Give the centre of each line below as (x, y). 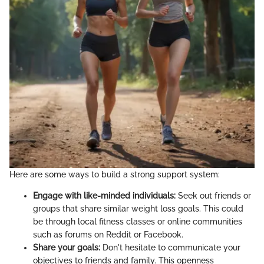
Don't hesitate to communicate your (170, 248)
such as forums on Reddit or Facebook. (108, 235)
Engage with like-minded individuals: (104, 196)
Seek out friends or (213, 196)
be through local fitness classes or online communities (138, 222)
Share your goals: (67, 248)
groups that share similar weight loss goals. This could (138, 209)
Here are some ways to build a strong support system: (115, 175)
